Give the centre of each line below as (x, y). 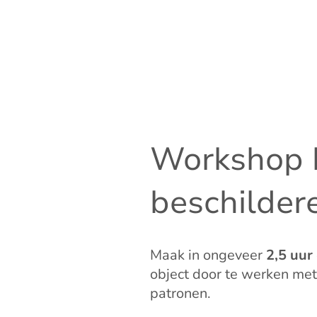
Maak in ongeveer (208, 255)
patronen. (180, 294)
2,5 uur (289, 255)
